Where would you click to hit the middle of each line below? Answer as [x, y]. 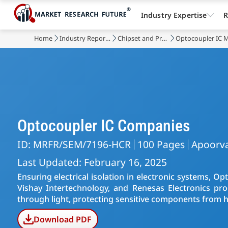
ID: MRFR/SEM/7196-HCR [74, 144]
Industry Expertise [174, 15]
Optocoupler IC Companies [104, 126]
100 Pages [161, 144]
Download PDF [63, 219]
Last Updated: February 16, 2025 [92, 162]
